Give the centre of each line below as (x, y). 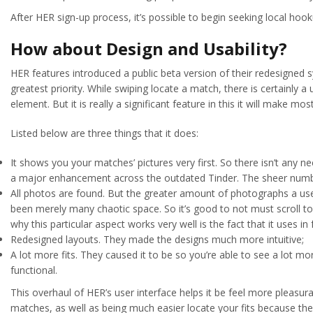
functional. (34, 270)
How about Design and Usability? (149, 48)
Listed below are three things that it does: (104, 133)
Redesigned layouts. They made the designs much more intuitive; (157, 239)
